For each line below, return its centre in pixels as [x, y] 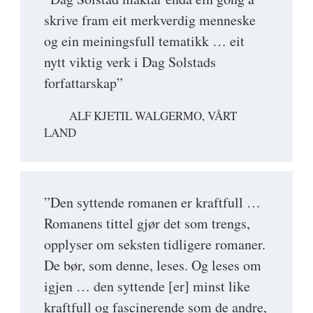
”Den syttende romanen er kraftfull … [152, 203]
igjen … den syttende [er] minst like [147, 286]
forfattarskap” [83, 83]
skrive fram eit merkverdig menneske [150, 20]
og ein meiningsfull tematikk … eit [144, 41]
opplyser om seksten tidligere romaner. [155, 245]
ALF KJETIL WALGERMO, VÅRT [153, 116]
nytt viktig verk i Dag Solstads [130, 62]
